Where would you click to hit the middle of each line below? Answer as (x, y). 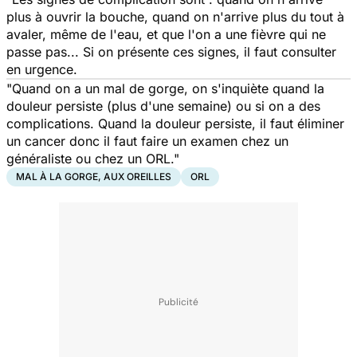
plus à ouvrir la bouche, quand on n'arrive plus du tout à (175, 16)
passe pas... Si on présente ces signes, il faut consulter (171, 51)
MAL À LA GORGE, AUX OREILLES (94, 176)
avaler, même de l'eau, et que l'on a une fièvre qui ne (166, 34)
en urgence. (42, 69)
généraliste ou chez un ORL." (93, 158)
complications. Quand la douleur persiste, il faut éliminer (175, 123)
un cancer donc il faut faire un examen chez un (147, 141)
